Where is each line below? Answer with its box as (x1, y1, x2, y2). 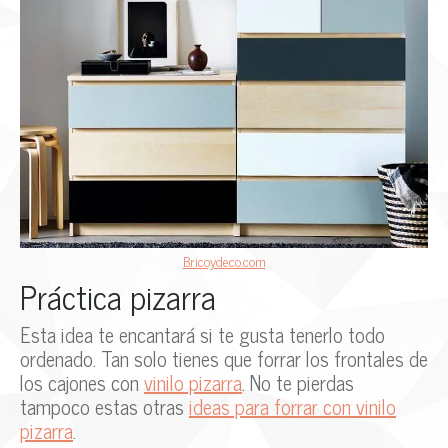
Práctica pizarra (20, 270, 216, 323)
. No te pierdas (242, 366, 354, 400)
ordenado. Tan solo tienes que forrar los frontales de (20, 342, 428, 376)
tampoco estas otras (20, 390, 189, 424)
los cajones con (20, 366, 144, 400)
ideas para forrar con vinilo (189, 390, 396, 424)
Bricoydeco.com (182, 249, 266, 273)
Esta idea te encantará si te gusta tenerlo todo (20, 318, 385, 352)
